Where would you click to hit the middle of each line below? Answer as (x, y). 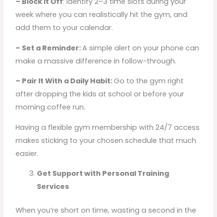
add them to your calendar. (64, 28)
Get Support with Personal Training (103, 174)
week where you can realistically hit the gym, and (102, 15)
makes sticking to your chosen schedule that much (106, 140)
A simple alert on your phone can (141, 48)
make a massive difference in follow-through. (96, 61)
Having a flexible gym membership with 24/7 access (108, 127)
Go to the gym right (149, 81)
